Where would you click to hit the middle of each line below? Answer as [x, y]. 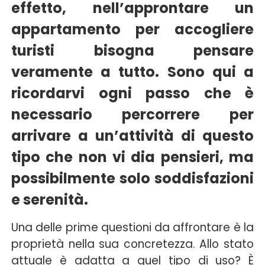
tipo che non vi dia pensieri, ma [132, 157]
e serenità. [50, 200]
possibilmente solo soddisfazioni [132, 179]
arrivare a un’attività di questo [132, 136]
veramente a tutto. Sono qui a [132, 72]
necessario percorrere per [132, 115]
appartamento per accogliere [132, 30]
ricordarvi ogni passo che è [132, 93]
